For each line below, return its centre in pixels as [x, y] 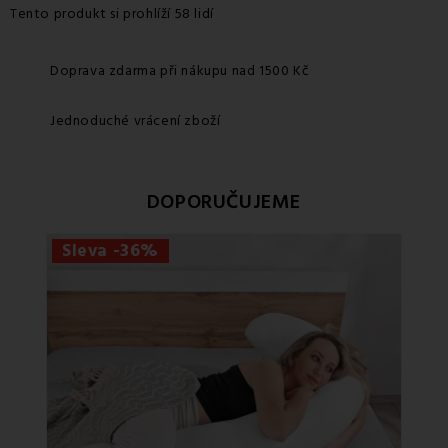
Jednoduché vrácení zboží [135, 120]
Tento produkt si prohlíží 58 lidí [112, 13]
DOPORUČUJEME [224, 201]
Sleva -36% [110, 250]
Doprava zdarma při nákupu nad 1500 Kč [180, 70]
